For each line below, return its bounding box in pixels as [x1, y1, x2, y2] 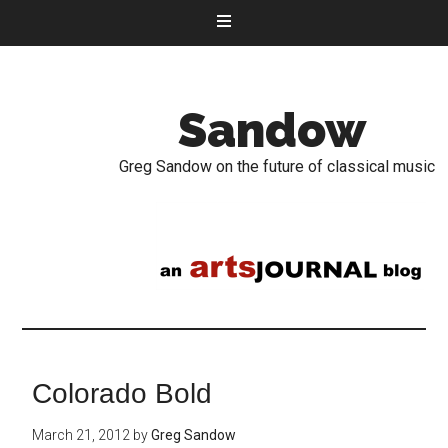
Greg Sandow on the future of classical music [119, 157, 436, 176]
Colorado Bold [32, 378, 213, 409]
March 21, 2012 [32, 427, 131, 443]
